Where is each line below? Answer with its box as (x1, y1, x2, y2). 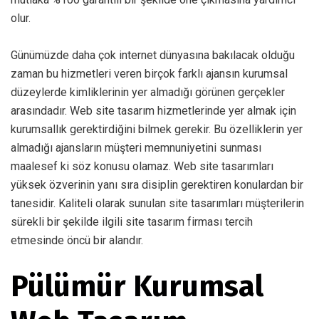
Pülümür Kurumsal (11, 268, 263, 304)
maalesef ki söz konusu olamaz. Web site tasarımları (11, 159, 273, 173)
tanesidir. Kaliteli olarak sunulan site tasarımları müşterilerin (11, 196, 304, 210)
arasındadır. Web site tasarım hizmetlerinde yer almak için (11, 103, 296, 117)
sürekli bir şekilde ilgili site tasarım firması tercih (11, 214, 253, 229)
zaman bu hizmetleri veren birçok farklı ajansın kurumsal (11, 66, 288, 80)
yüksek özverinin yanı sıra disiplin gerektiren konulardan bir (11, 177, 303, 192)
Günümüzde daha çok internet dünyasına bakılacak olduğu (11, 48, 295, 62)
